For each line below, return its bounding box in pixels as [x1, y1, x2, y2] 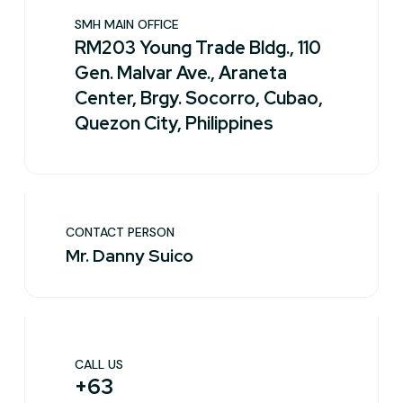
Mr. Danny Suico [66, 245, 193, 267]
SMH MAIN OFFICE [75, 16, 179, 32]
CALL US [75, 356, 123, 372]
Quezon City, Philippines [75, 112, 273, 135]
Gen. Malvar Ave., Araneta [75, 61, 287, 85]
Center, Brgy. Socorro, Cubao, [75, 86, 323, 110]
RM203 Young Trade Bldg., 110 [75, 36, 321, 59]
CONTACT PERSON [66, 224, 175, 240]
